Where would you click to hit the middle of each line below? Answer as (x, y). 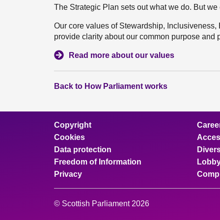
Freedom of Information (98, 162)
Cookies (69, 137)
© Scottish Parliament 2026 (102, 204)
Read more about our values (122, 55)
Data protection (83, 150)
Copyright (73, 125)
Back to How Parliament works (111, 86)
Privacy (68, 174)
